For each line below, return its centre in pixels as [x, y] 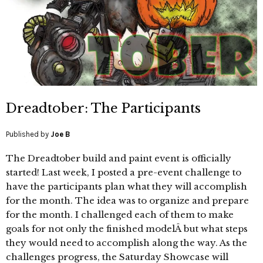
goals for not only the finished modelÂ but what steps [127, 229]
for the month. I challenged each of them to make [120, 215]
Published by [28, 134]
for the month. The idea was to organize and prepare [127, 201]
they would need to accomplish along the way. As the [127, 243]
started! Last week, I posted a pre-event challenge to [124, 173]
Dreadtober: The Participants [103, 109]
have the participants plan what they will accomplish [127, 187]
